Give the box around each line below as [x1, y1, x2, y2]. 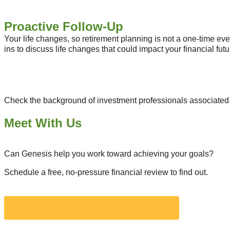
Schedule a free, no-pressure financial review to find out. [4, 167, 208, 177]
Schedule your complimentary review [20, 203, 164, 212]
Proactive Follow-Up [4, 19, 123, 33]
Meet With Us [4, 116, 82, 130]
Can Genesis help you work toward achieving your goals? [4, 149, 214, 158]
